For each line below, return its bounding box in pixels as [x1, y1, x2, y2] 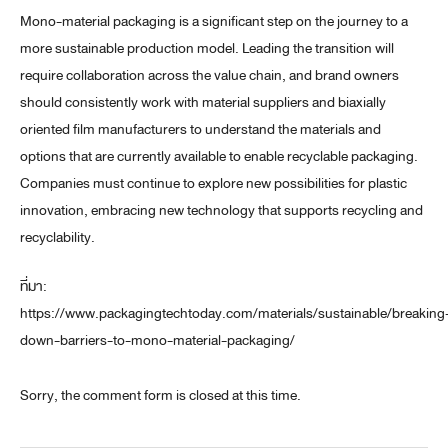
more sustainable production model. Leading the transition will [20, 37, 394, 61]
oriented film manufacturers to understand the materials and [20, 118, 381, 142]
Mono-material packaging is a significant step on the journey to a [20, 10, 408, 34]
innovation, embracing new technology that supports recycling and [20, 199, 423, 223]
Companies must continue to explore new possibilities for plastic [20, 172, 407, 196]
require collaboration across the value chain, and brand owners [20, 64, 399, 88]
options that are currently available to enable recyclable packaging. [20, 145, 418, 169]
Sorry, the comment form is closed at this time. [20, 384, 301, 408]
